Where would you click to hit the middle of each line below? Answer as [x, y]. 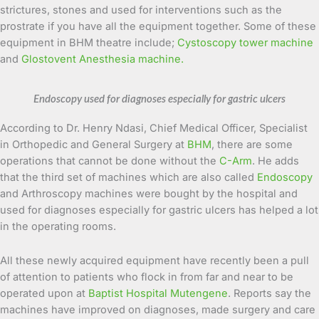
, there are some [252, 144]
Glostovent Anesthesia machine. [103, 59]
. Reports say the [270, 294]
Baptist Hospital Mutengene [158, 294]
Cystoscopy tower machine [245, 43]
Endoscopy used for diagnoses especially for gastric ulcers [159, 99]
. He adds [276, 161]
